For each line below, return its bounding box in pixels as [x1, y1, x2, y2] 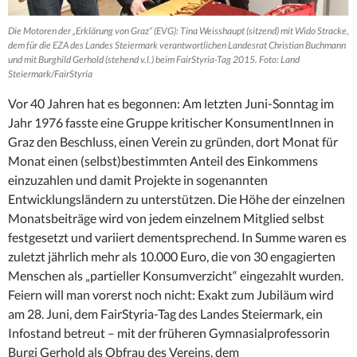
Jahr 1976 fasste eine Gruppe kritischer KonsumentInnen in [8, 114, 334, 130]
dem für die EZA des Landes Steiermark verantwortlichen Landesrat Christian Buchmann [8, 38, 346, 51]
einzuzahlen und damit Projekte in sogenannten [8, 171, 268, 187]
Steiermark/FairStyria [8, 67, 92, 80]
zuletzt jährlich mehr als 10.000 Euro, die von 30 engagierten [8, 248, 335, 264]
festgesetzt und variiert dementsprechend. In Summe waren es [8, 229, 347, 245]
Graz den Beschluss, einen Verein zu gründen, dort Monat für [8, 133, 338, 149]
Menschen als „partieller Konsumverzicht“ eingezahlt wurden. [8, 267, 343, 283]
